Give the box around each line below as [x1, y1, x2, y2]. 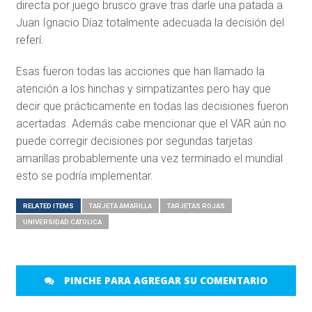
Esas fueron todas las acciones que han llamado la [15, 65, 265, 79]
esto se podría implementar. [15, 169, 153, 183]
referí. [15, 33, 44, 47]
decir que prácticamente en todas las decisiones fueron [15, 100, 288, 114]
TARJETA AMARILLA [88, 202, 152, 210]
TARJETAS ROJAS [166, 202, 225, 210]
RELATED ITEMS [22, 202, 74, 210]
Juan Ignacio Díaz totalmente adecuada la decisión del [15, 16, 284, 30]
